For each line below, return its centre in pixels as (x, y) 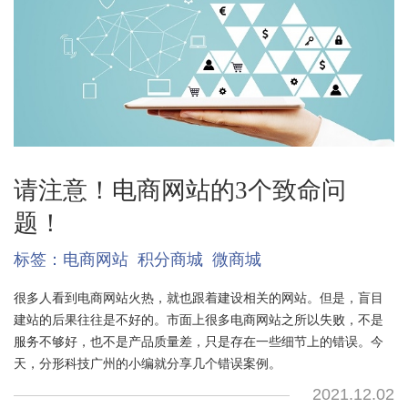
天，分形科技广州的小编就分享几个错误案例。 (147, 363)
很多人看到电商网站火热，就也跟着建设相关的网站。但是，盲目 (198, 297)
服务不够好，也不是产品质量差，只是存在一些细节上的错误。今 (198, 341)
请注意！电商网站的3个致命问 (179, 190)
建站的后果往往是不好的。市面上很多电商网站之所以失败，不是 (198, 319)
